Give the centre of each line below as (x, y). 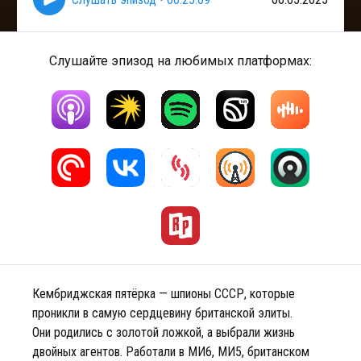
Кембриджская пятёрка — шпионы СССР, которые (164, 294)
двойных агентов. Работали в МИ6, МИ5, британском (171, 352)
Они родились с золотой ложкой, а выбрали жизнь (164, 332)
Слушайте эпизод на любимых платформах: (180, 61)
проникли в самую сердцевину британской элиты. (162, 313)
